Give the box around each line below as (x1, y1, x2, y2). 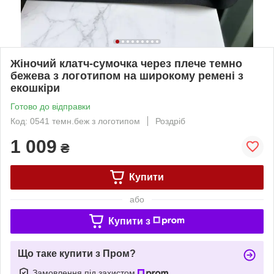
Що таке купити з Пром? (18, 248, 136, 259)
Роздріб (155, 116, 185, 126)
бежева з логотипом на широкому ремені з (10, 69, 243, 82)
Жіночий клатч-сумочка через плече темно (10, 57, 242, 70)
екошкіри (10, 81, 60, 94)
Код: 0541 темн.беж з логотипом (10, 116, 140, 126)
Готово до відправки (10, 101, 91, 111)
